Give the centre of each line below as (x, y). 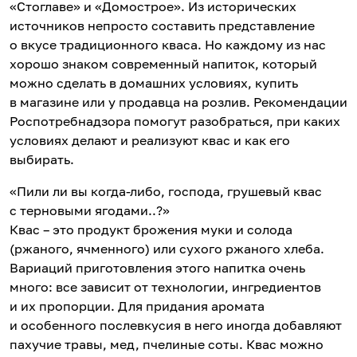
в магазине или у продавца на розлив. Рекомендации (178, 102)
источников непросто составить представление (162, 25)
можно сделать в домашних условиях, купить (154, 82)
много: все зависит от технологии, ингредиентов (165, 286)
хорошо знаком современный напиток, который (163, 63)
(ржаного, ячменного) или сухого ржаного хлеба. (167, 248)
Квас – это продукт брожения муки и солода (151, 229)
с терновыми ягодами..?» (90, 210)
